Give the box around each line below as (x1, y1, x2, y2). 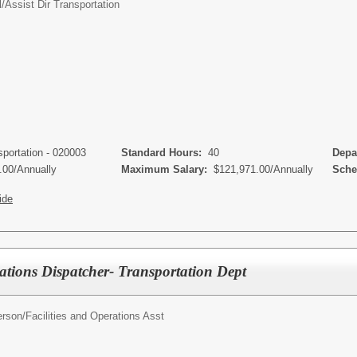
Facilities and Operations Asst (25, 309, 164, 322)
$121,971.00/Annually (214, 163, 313, 175)
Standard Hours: (112, 147, 208, 159)
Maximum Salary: (112, 163, 214, 175)
